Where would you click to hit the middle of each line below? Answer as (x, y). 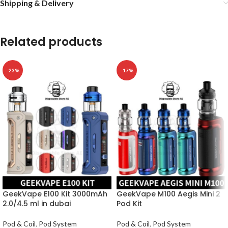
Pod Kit (129, 204)
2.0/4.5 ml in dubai (37, 204)
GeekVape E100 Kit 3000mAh (55, 194)
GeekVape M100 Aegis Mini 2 (168, 194)
